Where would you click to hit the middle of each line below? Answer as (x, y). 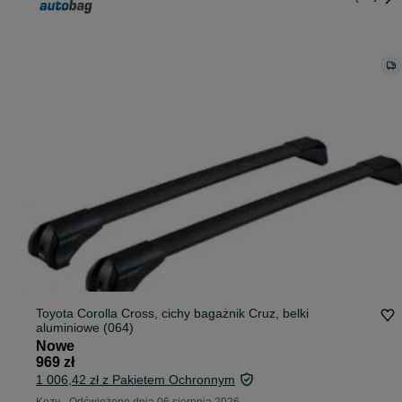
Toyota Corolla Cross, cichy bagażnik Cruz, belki (172, 314)
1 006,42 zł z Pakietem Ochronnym (135, 380)
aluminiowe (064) (85, 328)
